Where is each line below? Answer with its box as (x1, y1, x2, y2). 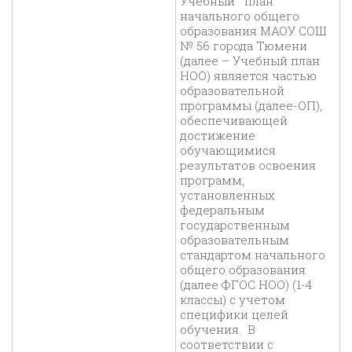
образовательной (180, 82, 284, 99)
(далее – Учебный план (180, 53, 320, 69)
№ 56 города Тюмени (180, 38, 307, 54)
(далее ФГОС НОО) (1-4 (180, 277, 312, 293)
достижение (180, 127, 255, 144)
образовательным (180, 232, 289, 248)
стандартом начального (180, 247, 325, 263)
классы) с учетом (180, 291, 285, 308)
